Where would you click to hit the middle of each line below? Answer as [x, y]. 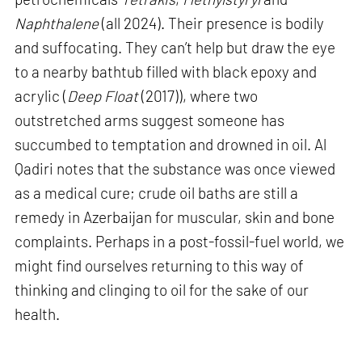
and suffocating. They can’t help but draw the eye [175, 48]
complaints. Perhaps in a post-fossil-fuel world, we [180, 242]
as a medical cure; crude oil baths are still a [157, 193]
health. [38, 314]
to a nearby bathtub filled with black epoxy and [166, 72]
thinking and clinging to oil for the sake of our [162, 290]
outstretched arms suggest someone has [150, 120]
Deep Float [103, 96]
